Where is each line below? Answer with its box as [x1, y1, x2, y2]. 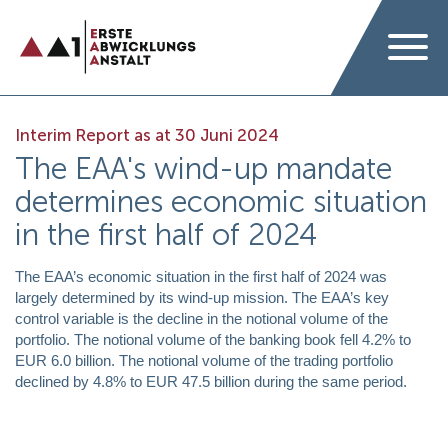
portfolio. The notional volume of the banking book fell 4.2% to [15, 330, 411, 348]
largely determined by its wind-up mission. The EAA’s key [15, 288, 389, 306]
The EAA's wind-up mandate [15, 150, 392, 187]
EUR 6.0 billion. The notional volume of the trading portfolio [15, 351, 393, 369]
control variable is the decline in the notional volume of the [15, 309, 388, 327]
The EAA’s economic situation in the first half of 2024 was [15, 267, 387, 285]
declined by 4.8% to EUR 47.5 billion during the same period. [15, 372, 407, 390]
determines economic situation [15, 183, 427, 220]
